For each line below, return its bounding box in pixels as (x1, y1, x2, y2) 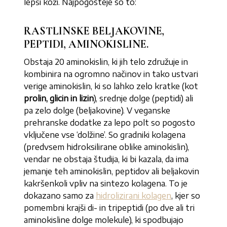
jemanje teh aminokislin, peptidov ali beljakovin (24, 166, 200, 176)
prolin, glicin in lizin (24, 93, 94, 103)
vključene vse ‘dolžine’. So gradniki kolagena (24, 130, 186, 140)
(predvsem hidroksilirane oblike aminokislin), (24, 142, 190, 152)
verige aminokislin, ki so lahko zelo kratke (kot (24, 81, 199, 91)
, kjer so (171, 191, 201, 201)
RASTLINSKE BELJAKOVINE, (24, 24, 165, 37)
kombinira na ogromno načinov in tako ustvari (24, 69, 199, 79)
